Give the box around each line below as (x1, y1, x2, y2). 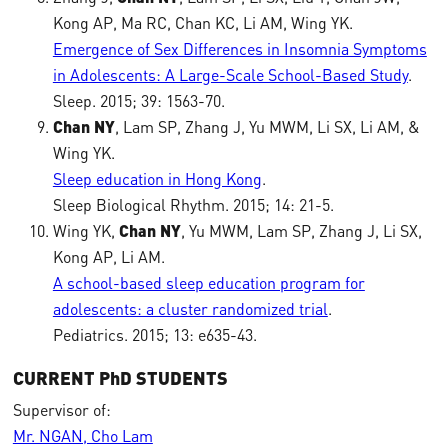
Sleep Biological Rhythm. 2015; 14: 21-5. (52, 195, 334, 215)
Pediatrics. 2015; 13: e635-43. (52, 325, 257, 345)
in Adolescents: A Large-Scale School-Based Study (52, 65, 408, 85)
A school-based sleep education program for (52, 273, 365, 293)
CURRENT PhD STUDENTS (12, 366, 228, 389)
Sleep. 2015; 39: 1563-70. (52, 91, 225, 111)
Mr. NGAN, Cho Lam (12, 426, 153, 446)
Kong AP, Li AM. (52, 247, 165, 267)
